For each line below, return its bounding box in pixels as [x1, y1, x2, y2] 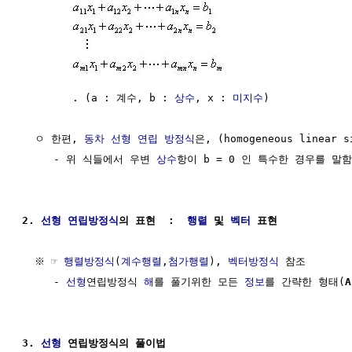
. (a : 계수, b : [22, 91, 174, 104]
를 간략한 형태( [265, 275, 345, 288]
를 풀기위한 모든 [154, 275, 244, 288]
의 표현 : [119, 214, 187, 226]
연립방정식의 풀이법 [61, 336, 166, 349]
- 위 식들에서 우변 [22, 152, 156, 165]
